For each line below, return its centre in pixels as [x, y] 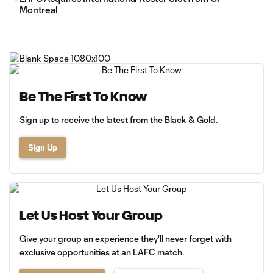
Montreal [39, 10]
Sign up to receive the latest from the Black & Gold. [119, 120]
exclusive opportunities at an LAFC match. [102, 252]
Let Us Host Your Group [91, 215]
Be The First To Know [84, 97]
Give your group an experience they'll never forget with [126, 239]
